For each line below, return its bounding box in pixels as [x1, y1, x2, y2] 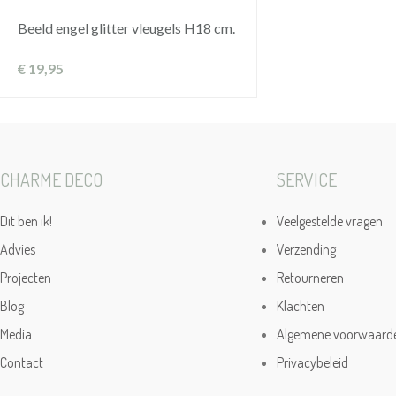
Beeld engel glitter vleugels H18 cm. [18, 19, 235, 36]
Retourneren [276, 269, 344, 286]
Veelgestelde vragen [276, 212, 383, 230]
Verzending [276, 240, 336, 258]
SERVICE [276, 168, 337, 191]
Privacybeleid [276, 354, 348, 371]
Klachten [276, 297, 324, 315]
